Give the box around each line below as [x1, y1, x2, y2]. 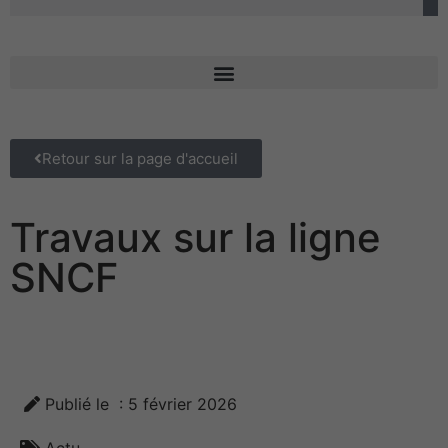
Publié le [45, 394, 119, 415]
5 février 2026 [128, 394, 237, 415]
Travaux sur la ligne [10, 213, 381, 263]
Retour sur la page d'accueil [42, 149, 238, 169]
